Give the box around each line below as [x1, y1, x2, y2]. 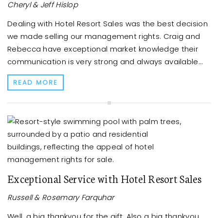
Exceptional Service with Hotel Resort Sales [7, 171, 201, 186]
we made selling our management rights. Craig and [7, 31, 200, 42]
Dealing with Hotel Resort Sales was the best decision [7, 18, 208, 29]
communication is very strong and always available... [7, 56, 203, 67]
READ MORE [13, 78, 58, 88]
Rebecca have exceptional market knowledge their [7, 44, 199, 54]
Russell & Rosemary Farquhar [7, 192, 114, 203]
